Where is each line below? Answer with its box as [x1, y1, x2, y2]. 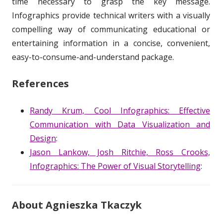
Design [30, 132, 56, 144]
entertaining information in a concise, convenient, [12, 37, 210, 49]
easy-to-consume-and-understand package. [12, 51, 174, 62]
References [12, 76, 69, 90]
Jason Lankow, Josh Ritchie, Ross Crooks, [30, 146, 210, 158]
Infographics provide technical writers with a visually [12, 9, 210, 21]
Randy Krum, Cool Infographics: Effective [30, 105, 210, 116]
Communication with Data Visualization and [30, 118, 210, 130]
